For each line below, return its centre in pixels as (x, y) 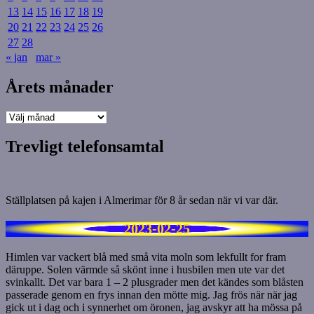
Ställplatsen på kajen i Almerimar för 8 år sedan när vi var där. (142, 200)
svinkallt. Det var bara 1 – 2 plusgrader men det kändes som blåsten (155, 282)
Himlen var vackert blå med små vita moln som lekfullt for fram (146, 257)
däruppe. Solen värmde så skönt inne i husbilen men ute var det (145, 270)
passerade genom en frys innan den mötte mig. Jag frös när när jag (151, 295)
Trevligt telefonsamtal (85, 147)
